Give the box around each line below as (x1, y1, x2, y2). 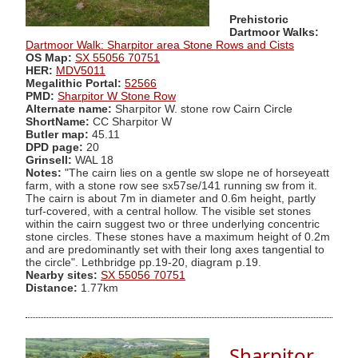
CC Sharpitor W (89, 115, 172, 128)
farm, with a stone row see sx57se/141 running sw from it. (26, 179, 317, 192)
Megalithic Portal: (26, 77, 121, 89)
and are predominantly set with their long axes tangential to (26, 243, 324, 256)
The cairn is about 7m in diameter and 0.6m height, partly (26, 192, 316, 205)
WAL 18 (75, 153, 113, 166)
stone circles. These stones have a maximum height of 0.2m (26, 230, 330, 243)
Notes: (26, 166, 62, 179)
